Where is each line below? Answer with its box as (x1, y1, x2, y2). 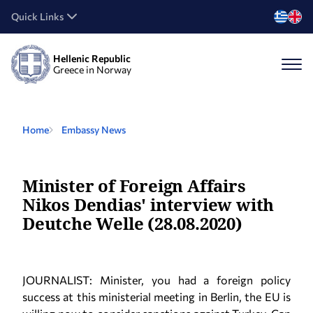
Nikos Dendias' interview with (22, 193, 275, 216)
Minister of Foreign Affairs (22, 174, 246, 197)
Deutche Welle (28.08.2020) (22, 212, 242, 235)
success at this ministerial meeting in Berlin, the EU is (22, 290, 291, 303)
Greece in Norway (53, 64, 131, 75)
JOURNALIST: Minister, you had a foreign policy (22, 273, 291, 286)
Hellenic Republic (53, 52, 131, 64)
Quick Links (11, 10, 64, 22)
